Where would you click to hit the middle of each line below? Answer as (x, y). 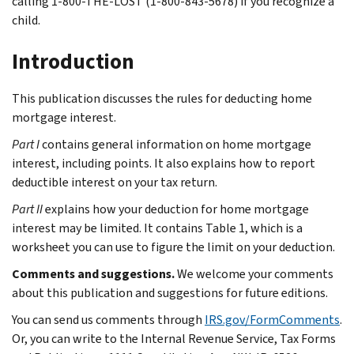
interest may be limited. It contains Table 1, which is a (157, 228)
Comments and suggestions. (93, 273)
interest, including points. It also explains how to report (164, 163)
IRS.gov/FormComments (272, 319)
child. (26, 20)
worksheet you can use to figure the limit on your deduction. (173, 247)
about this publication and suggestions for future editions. (170, 292)
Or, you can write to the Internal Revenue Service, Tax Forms (174, 338)
